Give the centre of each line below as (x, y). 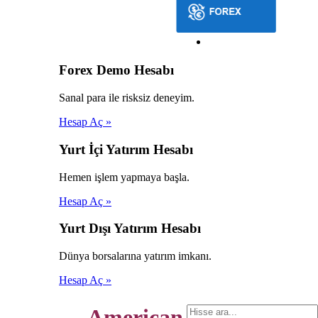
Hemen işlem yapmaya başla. (124, 177)
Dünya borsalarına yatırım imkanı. (135, 256)
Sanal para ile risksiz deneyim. (127, 98)
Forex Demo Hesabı (116, 70)
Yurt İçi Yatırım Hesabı (126, 149)
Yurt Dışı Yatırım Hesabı (130, 229)
